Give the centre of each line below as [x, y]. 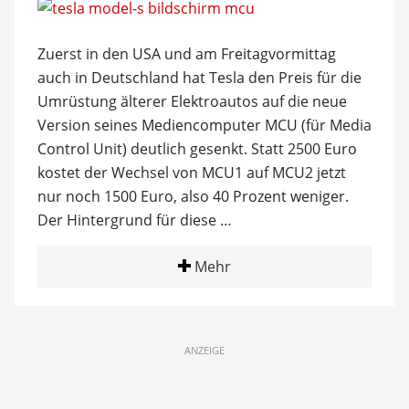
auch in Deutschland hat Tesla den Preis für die [199, 78]
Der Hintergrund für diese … [134, 220]
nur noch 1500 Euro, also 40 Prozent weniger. [193, 196]
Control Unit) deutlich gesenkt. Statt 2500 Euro [197, 149]
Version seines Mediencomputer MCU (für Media [204, 125]
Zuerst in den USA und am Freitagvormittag [186, 54]
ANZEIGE [204, 350]
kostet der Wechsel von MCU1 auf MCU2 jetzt [191, 173]
